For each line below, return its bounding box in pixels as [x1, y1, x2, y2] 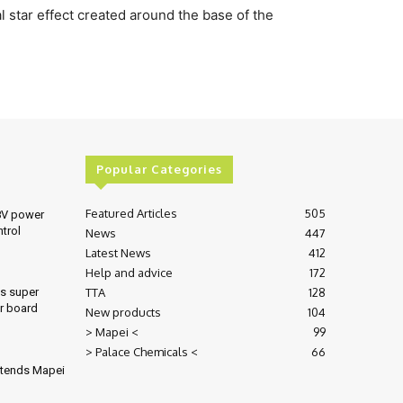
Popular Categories [95, 161, 222, 176]
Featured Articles [85, 205, 177, 220]
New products [85, 304, 161, 319]
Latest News [85, 245, 151, 260]
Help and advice [85, 264, 173, 280]
